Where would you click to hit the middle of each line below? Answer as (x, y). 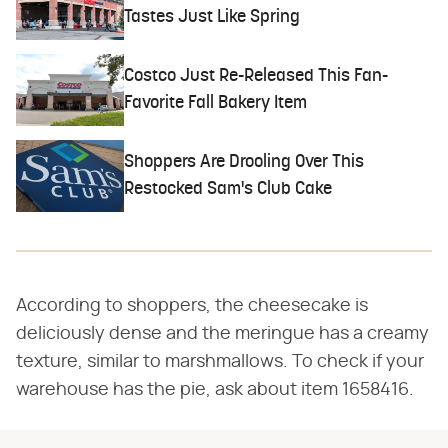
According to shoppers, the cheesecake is (192, 306)
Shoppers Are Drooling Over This (244, 163)
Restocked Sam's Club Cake (228, 190)
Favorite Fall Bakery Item (216, 103)
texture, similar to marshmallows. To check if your (220, 362)
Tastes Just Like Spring (212, 18)
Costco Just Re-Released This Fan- (256, 76)
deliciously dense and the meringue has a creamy (222, 334)
